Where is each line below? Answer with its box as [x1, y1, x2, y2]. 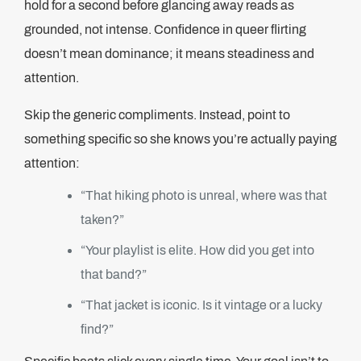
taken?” [81, 213, 124, 226]
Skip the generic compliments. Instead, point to [24, 108, 290, 122]
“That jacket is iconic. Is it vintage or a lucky [81, 298, 322, 312]
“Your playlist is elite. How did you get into [81, 243, 314, 257]
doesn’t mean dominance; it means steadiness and [24, 47, 314, 60]
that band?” [81, 268, 147, 281]
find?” [81, 322, 114, 336]
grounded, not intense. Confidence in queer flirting [24, 23, 306, 36]
